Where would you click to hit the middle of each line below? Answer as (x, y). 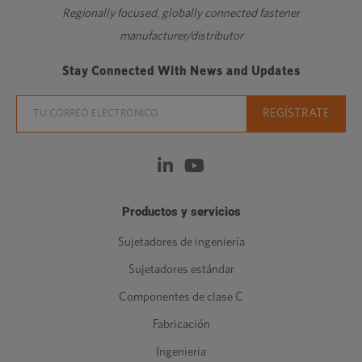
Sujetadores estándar (181, 269)
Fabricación (181, 324)
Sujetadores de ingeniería (181, 242)
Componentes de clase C (181, 297)
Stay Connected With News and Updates (181, 71)
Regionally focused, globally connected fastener (181, 13)
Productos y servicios (181, 211)
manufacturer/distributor (181, 36)
